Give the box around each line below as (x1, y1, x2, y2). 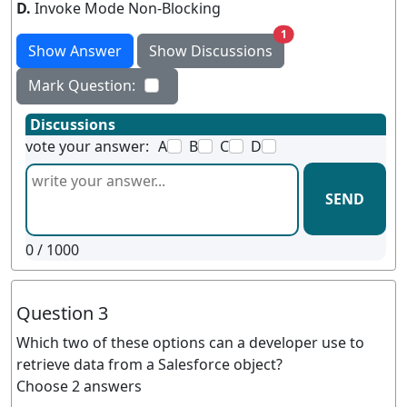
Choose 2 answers (16, 376, 142, 396)
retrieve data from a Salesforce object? (16, 354, 283, 374)
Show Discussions (149, 41, 273, 61)
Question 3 (16, 301, 108, 325)
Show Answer (28, 41, 122, 61)
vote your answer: (25, 136, 149, 156)
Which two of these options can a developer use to (16, 333, 364, 352)
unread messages (285, 25, 382, 41)
